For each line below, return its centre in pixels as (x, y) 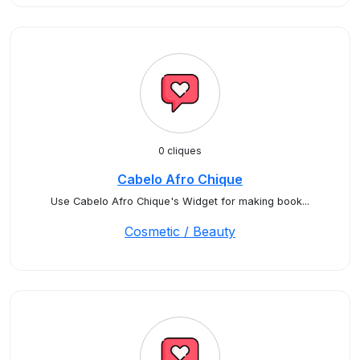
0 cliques (180, 151)
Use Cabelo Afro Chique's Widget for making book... (180, 201)
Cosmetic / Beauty (180, 231)
